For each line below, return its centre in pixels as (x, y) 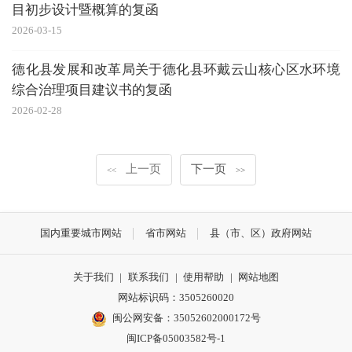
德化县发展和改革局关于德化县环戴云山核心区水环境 (176, 70)
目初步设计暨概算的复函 (86, 10)
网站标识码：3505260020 (176, 297)
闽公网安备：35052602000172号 (187, 317)
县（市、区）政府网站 (261, 233)
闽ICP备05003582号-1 (176, 338)
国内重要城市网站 (81, 233)
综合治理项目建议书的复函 (92, 90)
